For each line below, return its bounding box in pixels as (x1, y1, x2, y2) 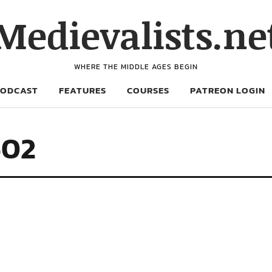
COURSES (127, 83, 169, 97)
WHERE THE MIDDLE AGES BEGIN (74, 61, 198, 72)
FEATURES (59, 83, 106, 97)
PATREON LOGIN (190, 83, 265, 97)
